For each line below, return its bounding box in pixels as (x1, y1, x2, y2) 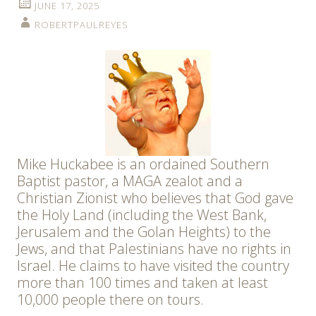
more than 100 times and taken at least (17, 273, 268, 293)
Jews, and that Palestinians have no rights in (17, 239, 291, 259)
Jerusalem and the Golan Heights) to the (17, 222, 271, 242)
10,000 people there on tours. (17, 290, 204, 310)
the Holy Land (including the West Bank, (17, 205, 267, 225)
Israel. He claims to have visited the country (17, 256, 289, 276)
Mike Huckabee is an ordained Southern (17, 154, 269, 174)
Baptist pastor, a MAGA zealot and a (17, 171, 243, 191)
